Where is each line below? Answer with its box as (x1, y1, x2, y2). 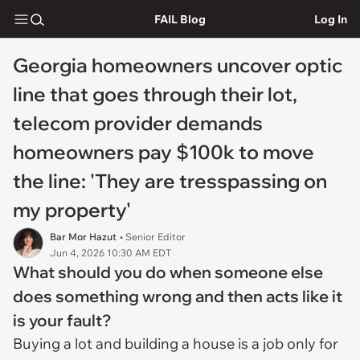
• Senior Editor (120, 231, 186, 243)
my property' (13, 198, 131, 222)
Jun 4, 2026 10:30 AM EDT (50, 247, 171, 259)
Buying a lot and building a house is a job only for (13, 334, 338, 353)
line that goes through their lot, (13, 82, 297, 106)
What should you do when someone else (13, 262, 323, 282)
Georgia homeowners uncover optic (13, 53, 342, 77)
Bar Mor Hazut (50, 231, 117, 243)
